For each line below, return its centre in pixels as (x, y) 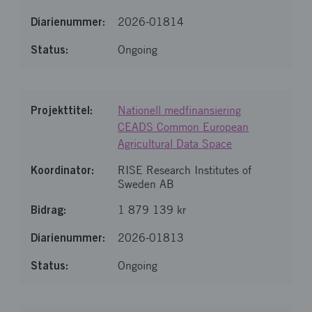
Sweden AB (146, 184)
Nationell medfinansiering (180, 110)
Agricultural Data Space (175, 144)
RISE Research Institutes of (185, 170)
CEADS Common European (184, 127)
